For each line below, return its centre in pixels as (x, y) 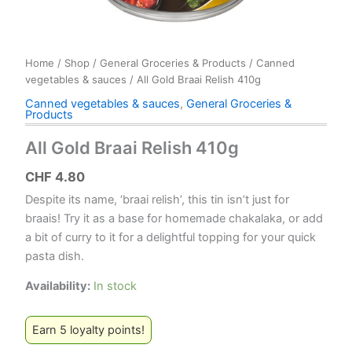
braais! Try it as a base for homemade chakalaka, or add (174, 218)
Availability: (58, 286)
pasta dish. (55, 256)
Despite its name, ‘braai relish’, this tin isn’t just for (157, 199)
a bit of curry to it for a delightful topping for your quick (170, 237)
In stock (115, 286)
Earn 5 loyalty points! (88, 330)
